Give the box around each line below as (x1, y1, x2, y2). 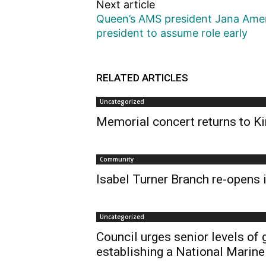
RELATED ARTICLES (96, 72, 188, 84)
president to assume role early (96, 27, 248, 40)
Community (100, 155, 134, 164)
